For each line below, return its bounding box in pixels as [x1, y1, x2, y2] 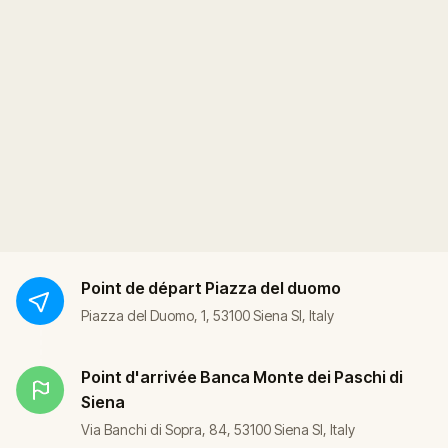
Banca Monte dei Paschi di [200, 366, 403, 387]
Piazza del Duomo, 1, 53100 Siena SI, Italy [81, 306, 334, 324]
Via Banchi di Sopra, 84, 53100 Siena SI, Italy [81, 420, 355, 438]
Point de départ [81, 277, 202, 298]
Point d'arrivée [81, 366, 197, 387]
